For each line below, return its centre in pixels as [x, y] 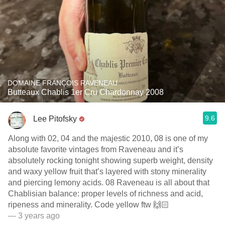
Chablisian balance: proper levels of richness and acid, [105, 194]
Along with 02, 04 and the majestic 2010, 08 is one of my [108, 138]
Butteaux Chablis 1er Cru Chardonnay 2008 [86, 92]
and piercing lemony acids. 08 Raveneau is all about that [109, 183]
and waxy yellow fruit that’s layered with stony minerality [107, 172]
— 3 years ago [34, 216]
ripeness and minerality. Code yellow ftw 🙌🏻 [89, 205]
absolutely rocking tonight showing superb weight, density [110, 160]
